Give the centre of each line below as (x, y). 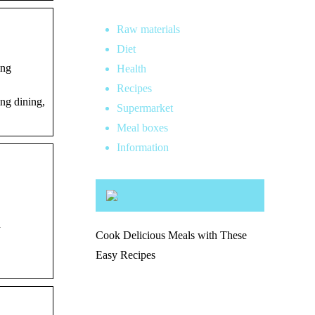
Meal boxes (142, 128)
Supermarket (145, 108)
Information (143, 147)
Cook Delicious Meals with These (171, 235)
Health (131, 69)
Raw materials (148, 29)
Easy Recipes (126, 255)
